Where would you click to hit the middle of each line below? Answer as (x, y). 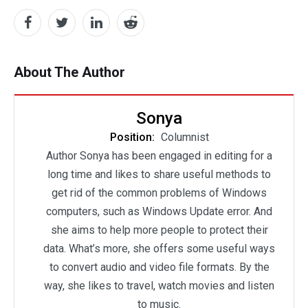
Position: (133, 137)
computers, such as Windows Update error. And (159, 212)
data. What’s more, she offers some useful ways (159, 249)
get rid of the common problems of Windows (159, 193)
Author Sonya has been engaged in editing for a (159, 156)
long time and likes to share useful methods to (159, 175)
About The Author (69, 73)
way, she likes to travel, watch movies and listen (159, 286)
